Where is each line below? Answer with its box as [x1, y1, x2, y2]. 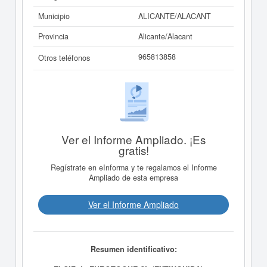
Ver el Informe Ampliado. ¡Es [61, 131, 206, 147]
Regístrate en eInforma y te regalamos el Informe [50, 162, 217, 173]
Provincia [38, 31, 69, 42]
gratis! [118, 141, 149, 158]
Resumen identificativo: [90, 243, 177, 254]
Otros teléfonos [38, 52, 90, 63]
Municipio [38, 11, 70, 21]
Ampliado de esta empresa [89, 172, 178, 184]
